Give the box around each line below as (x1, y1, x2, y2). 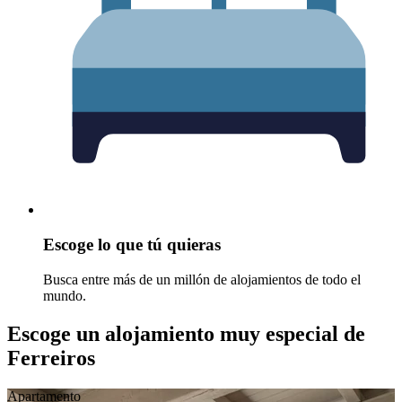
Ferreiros (7, 345, 95, 370)
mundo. (43, 287, 86, 303)
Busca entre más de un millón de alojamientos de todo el (43, 271, 361, 287)
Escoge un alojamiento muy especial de (7, 321, 365, 345)
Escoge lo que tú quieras (43, 235, 221, 255)
